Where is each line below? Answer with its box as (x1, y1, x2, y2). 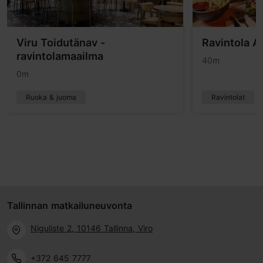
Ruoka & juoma (26, 93, 76, 102)
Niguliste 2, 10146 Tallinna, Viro (31, 222, 153, 233)
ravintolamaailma (16, 50, 103, 63)
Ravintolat (211, 93, 245, 102)
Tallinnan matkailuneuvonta (7, 200, 132, 212)
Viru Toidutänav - (16, 36, 105, 49)
